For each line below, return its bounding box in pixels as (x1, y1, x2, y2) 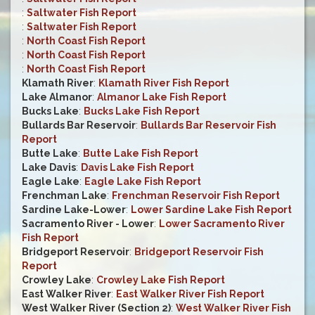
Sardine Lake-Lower (22, 204, 126, 216)
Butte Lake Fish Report (83, 148, 198, 160)
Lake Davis (22, 162, 76, 174)
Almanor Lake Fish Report (97, 91, 226, 103)
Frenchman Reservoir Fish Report (112, 190, 280, 202)
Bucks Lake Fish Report (84, 105, 200, 117)
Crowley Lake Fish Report (96, 274, 225, 286)
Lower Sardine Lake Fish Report (131, 204, 292, 216)
